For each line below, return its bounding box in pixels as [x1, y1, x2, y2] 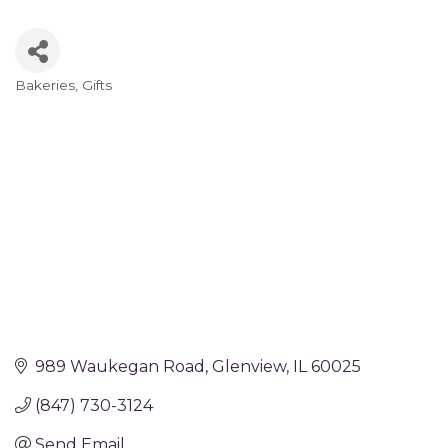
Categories [14, 89, 130, 116]
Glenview [212, 356, 286, 376]
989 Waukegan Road [35, 356, 205, 376]
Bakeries [15, 76, 75, 93]
